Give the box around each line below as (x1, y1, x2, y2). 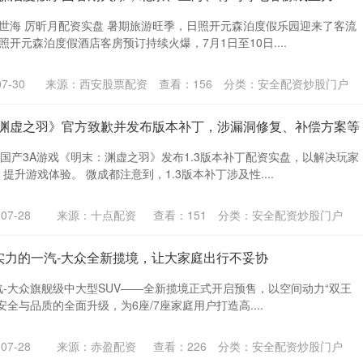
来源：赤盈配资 (56, 337, 136, 354)
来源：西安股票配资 (45, 75, 147, 92)
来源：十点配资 (56, 206, 136, 223)
